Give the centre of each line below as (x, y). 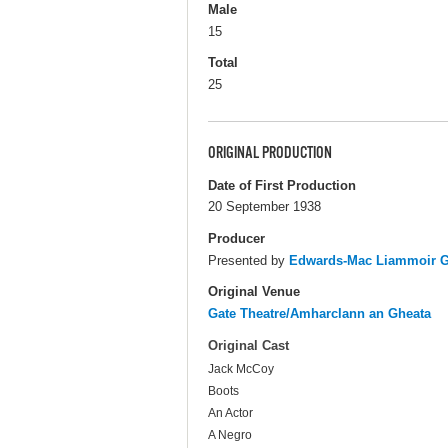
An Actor (230, 413)
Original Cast (248, 346)
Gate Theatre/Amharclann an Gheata (319, 313)
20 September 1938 (264, 207)
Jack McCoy (241, 369)
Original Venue (254, 291)
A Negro (230, 435)
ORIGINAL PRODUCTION (270, 153)
